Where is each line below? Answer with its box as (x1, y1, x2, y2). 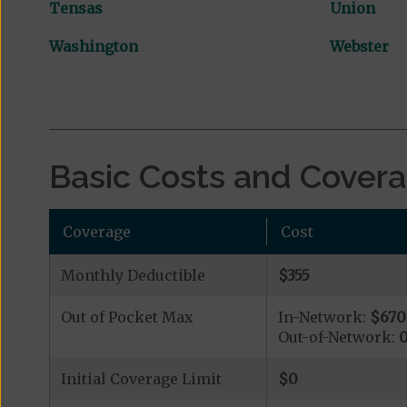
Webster (329, 36, 389, 55)
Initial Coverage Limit (60, 369, 222, 388)
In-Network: (277, 307, 370, 326)
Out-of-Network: (277, 327, 399, 346)
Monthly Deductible (60, 265, 205, 284)
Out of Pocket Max (60, 307, 194, 326)
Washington (48, 36, 138, 55)
